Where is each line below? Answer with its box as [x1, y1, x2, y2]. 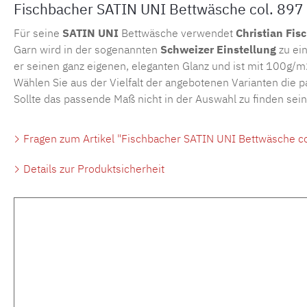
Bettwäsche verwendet [119, 26, 236, 40]
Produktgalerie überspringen [41, 216, 180, 230]
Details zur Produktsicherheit [21, 162, 164, 176]
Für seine [14, 26, 62, 40]
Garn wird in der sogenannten [14, 42, 160, 57]
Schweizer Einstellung [160, 42, 276, 57]
